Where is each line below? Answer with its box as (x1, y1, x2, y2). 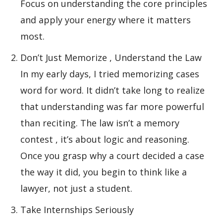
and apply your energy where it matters (20, 14, 191, 26)
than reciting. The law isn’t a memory (20, 117, 179, 129)
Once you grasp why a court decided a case (20, 150, 204, 162)
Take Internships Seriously (20, 204, 134, 216)
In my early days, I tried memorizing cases (20, 68, 199, 80)
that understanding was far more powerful (20, 101, 204, 112)
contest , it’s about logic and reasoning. (20, 133, 189, 145)
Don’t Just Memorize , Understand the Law (20, 52, 202, 63)
